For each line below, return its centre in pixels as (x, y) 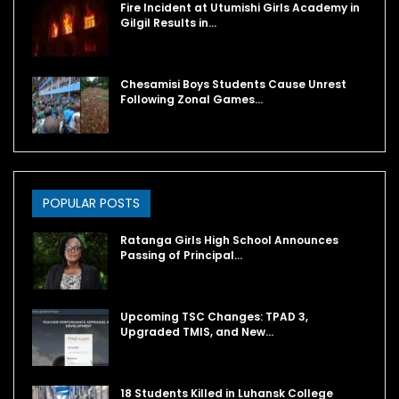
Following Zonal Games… (191, 99)
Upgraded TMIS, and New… (197, 331)
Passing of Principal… (181, 256)
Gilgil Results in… (168, 23)
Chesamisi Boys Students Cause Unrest (233, 84)
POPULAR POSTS (91, 204)
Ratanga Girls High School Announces (229, 240)
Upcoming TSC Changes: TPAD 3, (214, 316)
